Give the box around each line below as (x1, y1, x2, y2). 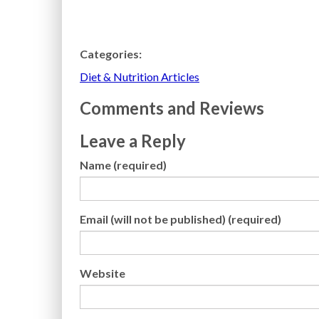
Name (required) (80, 158, 167, 172)
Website (80, 266, 125, 280)
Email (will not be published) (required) (80, 212, 281, 226)
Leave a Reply (80, 130, 186, 151)
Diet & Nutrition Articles (80, 70, 199, 83)
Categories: (80, 47, 142, 61)
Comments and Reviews (80, 98, 264, 118)
